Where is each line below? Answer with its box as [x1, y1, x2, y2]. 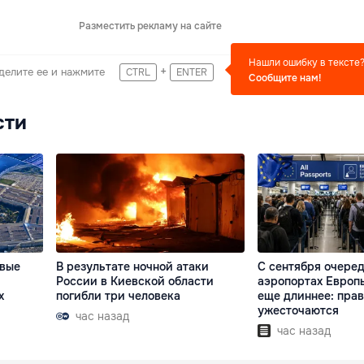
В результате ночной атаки [56, 258, 210, 274]
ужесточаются [257, 302, 339, 318]
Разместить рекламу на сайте [79, 19, 222, 33]
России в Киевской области [56, 273, 214, 288]
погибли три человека [56, 288, 181, 303]
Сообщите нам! [249, 71, 321, 85]
